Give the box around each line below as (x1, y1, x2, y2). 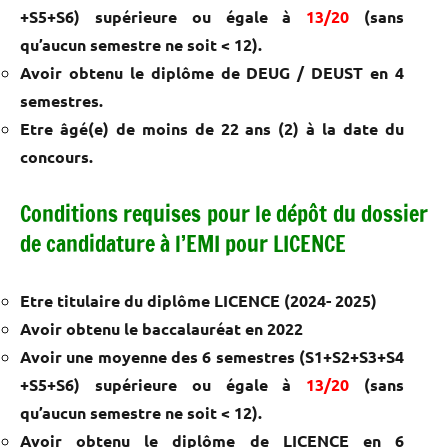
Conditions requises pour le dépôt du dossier (20, 197, 428, 229)
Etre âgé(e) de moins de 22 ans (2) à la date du (20, 117, 404, 139)
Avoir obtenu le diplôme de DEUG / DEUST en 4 (20, 61, 404, 83)
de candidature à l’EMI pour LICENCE (20, 227, 346, 259)
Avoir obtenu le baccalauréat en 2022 (20, 317, 303, 339)
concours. (20, 145, 93, 167)
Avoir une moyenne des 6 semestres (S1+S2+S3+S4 (20, 345, 404, 367)
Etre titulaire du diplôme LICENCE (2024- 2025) (20, 289, 377, 311)
